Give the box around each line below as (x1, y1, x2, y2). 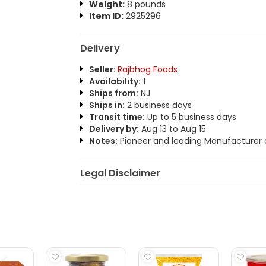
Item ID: (88, 10, 123, 22)
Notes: (88, 135, 118, 147)
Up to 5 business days (144, 111, 236, 123)
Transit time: (88, 111, 145, 123)
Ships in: (88, 99, 125, 111)
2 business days (124, 99, 192, 111)
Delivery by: (88, 123, 139, 135)
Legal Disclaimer (80, 166, 160, 180)
